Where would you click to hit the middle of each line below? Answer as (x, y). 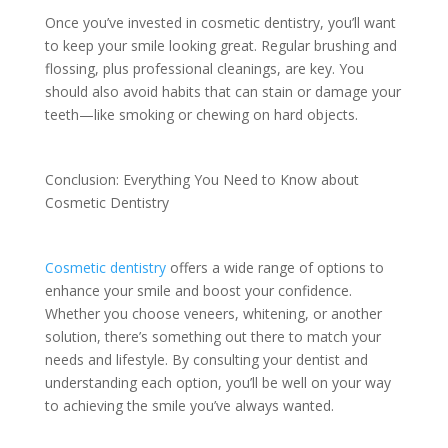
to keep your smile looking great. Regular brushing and (220, 45)
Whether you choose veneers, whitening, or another (213, 313)
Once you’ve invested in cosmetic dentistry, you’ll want (220, 22)
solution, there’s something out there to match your (212, 336)
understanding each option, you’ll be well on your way (217, 382)
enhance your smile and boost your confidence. (198, 290)
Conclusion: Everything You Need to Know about (201, 179)
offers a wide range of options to (274, 267)
